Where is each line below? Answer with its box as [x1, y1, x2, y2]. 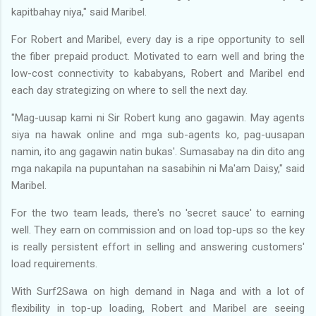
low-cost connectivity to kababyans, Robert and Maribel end [11, 66, 305, 80]
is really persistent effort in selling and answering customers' [11, 240, 305, 253]
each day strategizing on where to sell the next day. [11, 83, 248, 97]
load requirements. [11, 257, 97, 270]
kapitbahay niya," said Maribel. [11, 5, 147, 18]
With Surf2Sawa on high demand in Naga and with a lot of [11, 284, 305, 298]
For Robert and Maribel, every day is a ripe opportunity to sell [11, 32, 305, 46]
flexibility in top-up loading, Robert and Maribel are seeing [11, 301, 305, 315]
